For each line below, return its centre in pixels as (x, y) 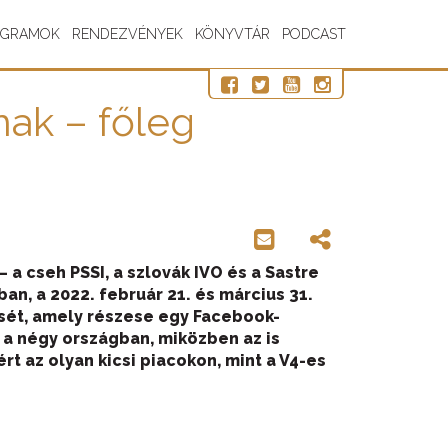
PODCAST (314, 34)
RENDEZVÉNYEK (127, 34)
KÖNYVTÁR (232, 34)
